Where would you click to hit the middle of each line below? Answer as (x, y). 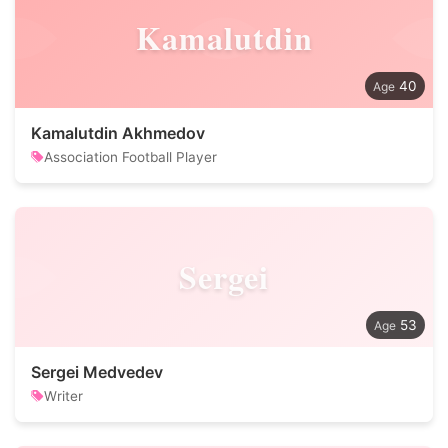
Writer (63, 396)
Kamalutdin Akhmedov (118, 133)
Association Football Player (130, 157)
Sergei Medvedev (97, 372)
